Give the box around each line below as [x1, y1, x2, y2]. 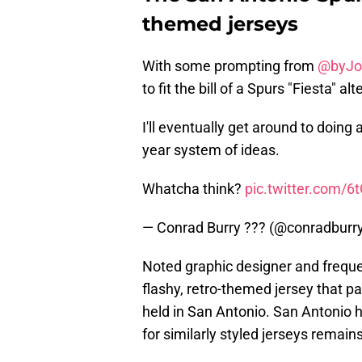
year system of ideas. [142, 141, 280, 159]
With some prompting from [142, 57, 318, 75]
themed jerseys [142, 12, 298, 36]
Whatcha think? [142, 180, 245, 198]
